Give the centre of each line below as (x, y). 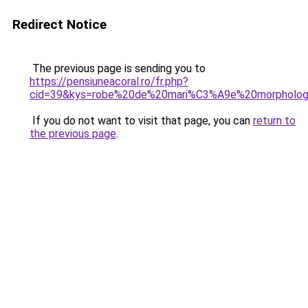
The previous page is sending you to (118, 68)
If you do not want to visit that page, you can (141, 121)
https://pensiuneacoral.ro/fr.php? (109, 81)
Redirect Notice (59, 24)
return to (274, 121)
